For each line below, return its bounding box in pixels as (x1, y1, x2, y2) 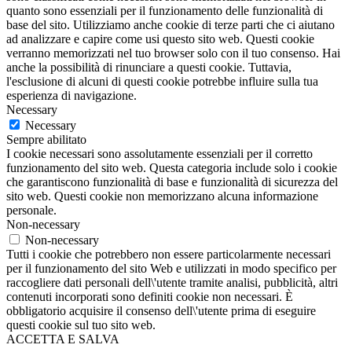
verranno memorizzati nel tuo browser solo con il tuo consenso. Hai (6, 46, 340, 60)
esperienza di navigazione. (6, 89, 137, 103)
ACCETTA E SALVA (6, 332, 119, 346)
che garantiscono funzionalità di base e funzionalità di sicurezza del (6, 175, 338, 189)
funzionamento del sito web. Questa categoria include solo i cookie (6, 161, 337, 175)
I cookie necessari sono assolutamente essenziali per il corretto (6, 147, 313, 161)
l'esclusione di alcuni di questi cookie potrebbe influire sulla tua (6, 75, 318, 89)
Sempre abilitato (6, 133, 86, 147)
